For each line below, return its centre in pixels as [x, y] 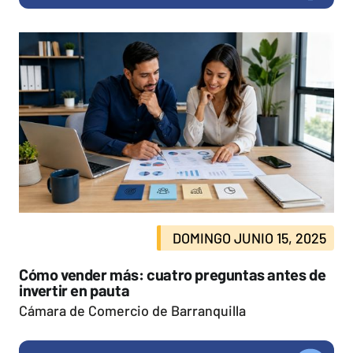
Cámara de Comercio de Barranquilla [132, 310]
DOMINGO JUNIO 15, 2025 [249, 238]
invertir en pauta [74, 290]
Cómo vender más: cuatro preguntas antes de [173, 274]
